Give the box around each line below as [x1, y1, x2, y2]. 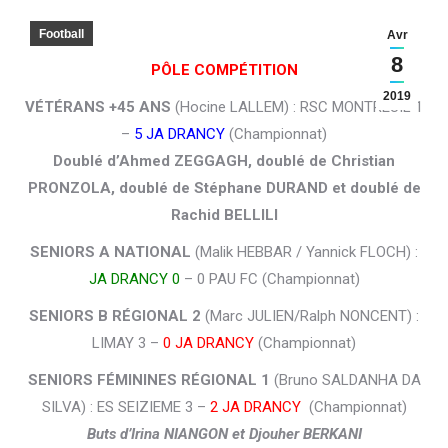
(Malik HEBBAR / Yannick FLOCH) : [191, 243, 418, 262]
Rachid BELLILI [170, 206, 278, 225]
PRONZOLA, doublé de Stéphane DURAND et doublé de [27, 179, 421, 198]
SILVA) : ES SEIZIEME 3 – [41, 398, 210, 417]
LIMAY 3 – [92, 334, 163, 353]
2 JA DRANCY [209, 398, 301, 417]
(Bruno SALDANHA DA [273, 371, 421, 390]
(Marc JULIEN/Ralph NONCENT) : [201, 307, 419, 326]
